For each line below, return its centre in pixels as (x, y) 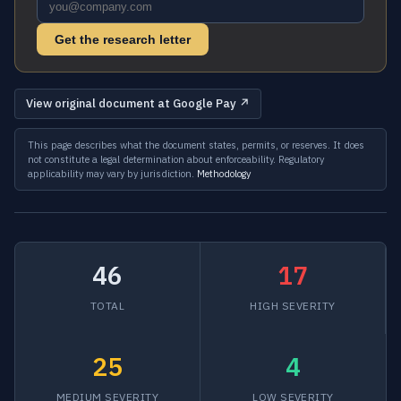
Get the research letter (123, 39)
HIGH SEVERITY (293, 306)
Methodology (224, 174)
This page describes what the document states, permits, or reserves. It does (196, 145)
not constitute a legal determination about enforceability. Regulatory (176, 159)
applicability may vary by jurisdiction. (112, 174)
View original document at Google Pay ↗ (138, 103)
